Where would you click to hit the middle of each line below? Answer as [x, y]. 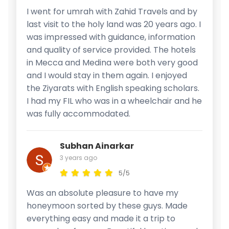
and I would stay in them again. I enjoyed [107, 75]
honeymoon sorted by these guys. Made [107, 205]
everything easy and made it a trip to [101, 218]
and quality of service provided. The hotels [111, 50]
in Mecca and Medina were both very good [112, 62]
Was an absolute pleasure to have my [102, 193]
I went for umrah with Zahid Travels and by [112, 11]
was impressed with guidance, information [111, 37]
